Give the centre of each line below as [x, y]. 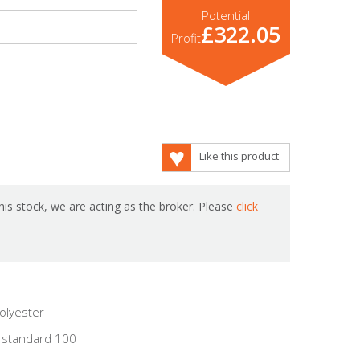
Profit [186, 38]
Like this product [239, 156]
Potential [225, 15]
